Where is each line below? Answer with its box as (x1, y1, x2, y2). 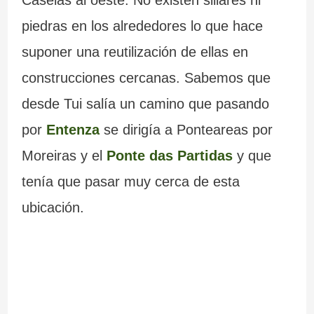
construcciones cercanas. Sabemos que (21, 70, 271, 86)
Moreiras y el (21, 148, 107, 164)
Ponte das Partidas (106, 148, 233, 164)
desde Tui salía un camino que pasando (21, 96, 269, 112)
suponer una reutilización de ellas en (21, 44, 248, 60)
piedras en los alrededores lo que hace (21, 18, 263, 34)
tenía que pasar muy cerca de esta (21, 174, 240, 190)
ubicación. (21, 200, 84, 216)
